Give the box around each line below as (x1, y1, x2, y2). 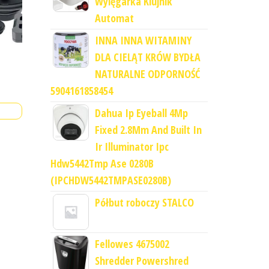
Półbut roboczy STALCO (94, 195, 194, 210)
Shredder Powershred (94, 253, 189, 268)
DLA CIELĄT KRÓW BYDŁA (94, 50, 201, 64)
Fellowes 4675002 (94, 237, 169, 251)
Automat (94, 11, 134, 25)
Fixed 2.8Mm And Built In (94, 122, 202, 137)
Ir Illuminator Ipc (94, 139, 169, 154)
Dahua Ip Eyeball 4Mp (94, 106, 188, 120)
